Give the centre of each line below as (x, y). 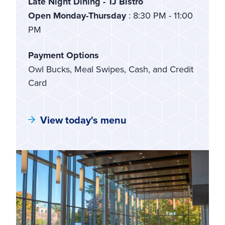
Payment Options (64, 55)
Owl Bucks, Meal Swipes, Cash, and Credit (111, 69)
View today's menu (83, 120)
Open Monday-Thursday (78, 15)
